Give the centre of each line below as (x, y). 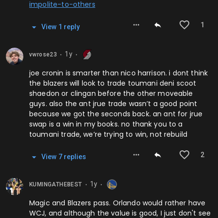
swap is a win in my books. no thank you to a (106, 124)
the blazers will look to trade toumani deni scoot (113, 83)
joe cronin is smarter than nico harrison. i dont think (119, 73)
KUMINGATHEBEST (56, 185)
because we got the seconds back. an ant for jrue (116, 114)
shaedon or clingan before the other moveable (111, 94)
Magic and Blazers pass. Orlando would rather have (118, 203)
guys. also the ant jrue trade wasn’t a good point (113, 104)
